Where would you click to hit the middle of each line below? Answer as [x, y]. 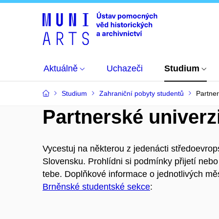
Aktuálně [61, 68]
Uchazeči [125, 68]
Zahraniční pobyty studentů [142, 93]
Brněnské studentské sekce [96, 187]
